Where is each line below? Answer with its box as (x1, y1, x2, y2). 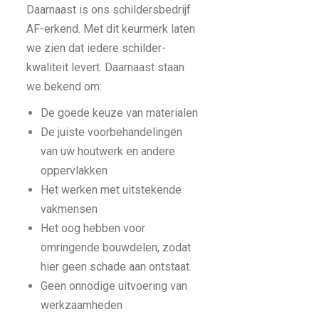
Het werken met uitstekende (41, 183, 182, 197)
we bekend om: (26, 80, 102, 93)
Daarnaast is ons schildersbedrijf (26, 3, 191, 16)
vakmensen (41, 202, 98, 216)
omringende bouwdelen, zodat (41, 241, 191, 254)
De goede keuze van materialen (41, 106, 198, 120)
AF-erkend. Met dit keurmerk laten (26, 22, 195, 36)
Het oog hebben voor (41, 221, 145, 235)
